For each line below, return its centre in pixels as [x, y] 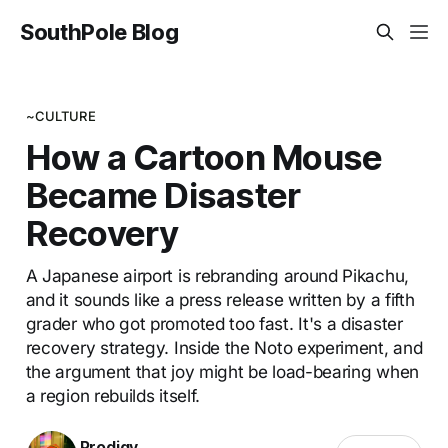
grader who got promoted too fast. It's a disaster [214, 323]
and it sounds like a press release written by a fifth [220, 299]
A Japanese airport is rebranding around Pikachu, [217, 275]
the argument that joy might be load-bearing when [222, 371]
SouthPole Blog [99, 32]
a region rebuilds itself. [112, 395]
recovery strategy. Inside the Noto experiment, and [224, 347]
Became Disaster [163, 194]
